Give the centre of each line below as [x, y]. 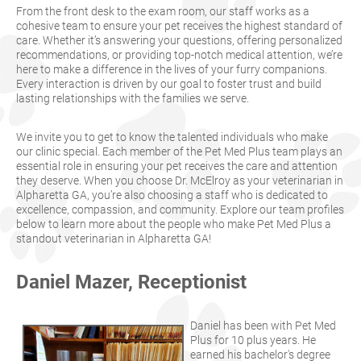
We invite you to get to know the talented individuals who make [172, 137]
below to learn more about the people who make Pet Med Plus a [174, 224]
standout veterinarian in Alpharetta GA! [116, 239]
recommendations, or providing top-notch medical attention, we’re [179, 55]
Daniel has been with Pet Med [263, 326]
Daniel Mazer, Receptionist [131, 282]
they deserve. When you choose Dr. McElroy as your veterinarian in [180, 180]
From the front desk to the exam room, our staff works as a [163, 11]
